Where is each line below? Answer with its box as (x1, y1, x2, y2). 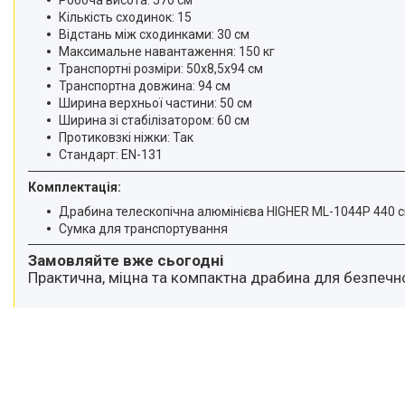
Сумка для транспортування (59, 221, 228, 236)
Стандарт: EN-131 (59, 146, 163, 162)
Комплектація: (28, 179, 121, 194)
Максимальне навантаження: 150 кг (59, 43, 275, 59)
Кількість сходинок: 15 (59, 9, 192, 24)
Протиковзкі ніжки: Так (59, 129, 193, 145)
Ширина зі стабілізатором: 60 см (59, 112, 250, 127)
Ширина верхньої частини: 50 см (59, 95, 252, 110)
